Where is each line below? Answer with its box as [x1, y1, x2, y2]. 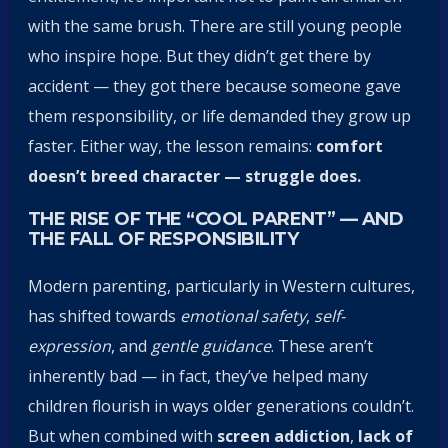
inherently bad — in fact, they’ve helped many [28, 365, 368, 388]
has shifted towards [28, 305, 180, 328]
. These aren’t [271, 335, 373, 358]
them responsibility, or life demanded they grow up [28, 104, 411, 127]
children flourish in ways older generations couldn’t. [28, 395, 414, 418]
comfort [316, 134, 383, 157]
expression [28, 335, 111, 358]
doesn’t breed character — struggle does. [28, 164, 361, 187]
